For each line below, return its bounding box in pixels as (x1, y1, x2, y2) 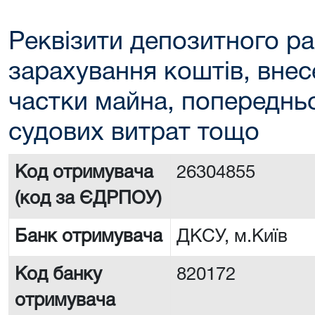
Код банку (15, 266, 102, 283)
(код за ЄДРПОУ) (15, 191, 162, 207)
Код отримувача (15, 165, 153, 181)
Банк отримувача (15, 229, 162, 245)
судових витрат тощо (8, 122, 259, 145)
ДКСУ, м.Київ (176, 229, 292, 245)
